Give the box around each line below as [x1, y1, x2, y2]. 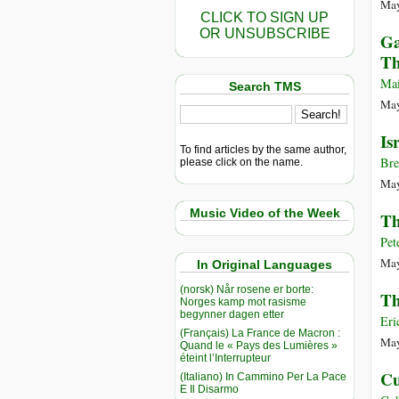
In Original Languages [197, 257, 332, 273]
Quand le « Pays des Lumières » [180, 338, 338, 352]
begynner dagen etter [180, 307, 284, 321]
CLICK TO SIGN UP [200, 10, 329, 25]
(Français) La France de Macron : [180, 326, 340, 339]
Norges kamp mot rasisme [180, 295, 306, 308]
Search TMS [228, 79, 301, 94]
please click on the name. [180, 155, 303, 168]
